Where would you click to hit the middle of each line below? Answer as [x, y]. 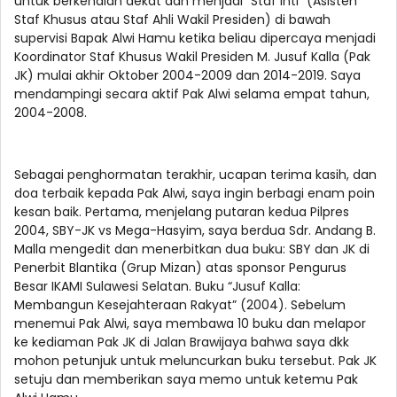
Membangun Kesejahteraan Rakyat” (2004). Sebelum [180, 305]
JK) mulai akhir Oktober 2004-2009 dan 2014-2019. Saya [187, 76]
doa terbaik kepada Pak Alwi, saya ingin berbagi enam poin [195, 194]
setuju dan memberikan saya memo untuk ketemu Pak [186, 380]
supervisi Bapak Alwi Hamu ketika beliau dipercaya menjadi [195, 39]
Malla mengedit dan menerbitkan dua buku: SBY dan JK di [192, 249]
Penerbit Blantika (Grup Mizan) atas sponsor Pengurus [180, 268]
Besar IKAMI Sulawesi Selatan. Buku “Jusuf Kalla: [157, 287]
